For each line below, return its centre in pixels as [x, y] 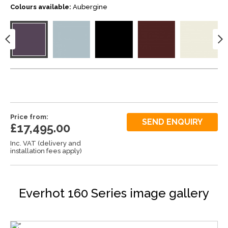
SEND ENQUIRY [172, 122]
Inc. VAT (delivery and [46, 143]
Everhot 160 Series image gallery [114, 193]
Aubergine [90, 7]
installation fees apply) [46, 151]
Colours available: [41, 7]
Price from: [29, 117]
